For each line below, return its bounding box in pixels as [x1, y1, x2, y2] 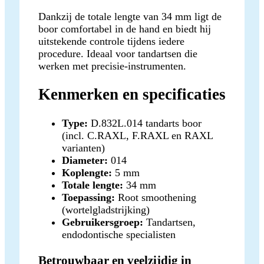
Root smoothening [115, 191, 196, 203]
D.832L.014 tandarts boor [88, 117, 202, 129]
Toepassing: [62, 191, 115, 203]
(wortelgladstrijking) [62, 203, 150, 216]
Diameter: [62, 154, 108, 166]
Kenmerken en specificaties [38, 85, 226, 104]
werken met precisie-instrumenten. [38, 60, 186, 72]
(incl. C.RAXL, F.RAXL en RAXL [62, 129, 213, 141]
